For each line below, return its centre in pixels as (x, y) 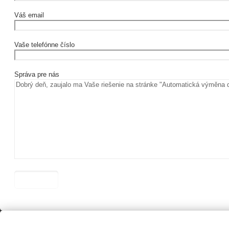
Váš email (29, 15)
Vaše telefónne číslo (44, 44)
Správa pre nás (37, 74)
